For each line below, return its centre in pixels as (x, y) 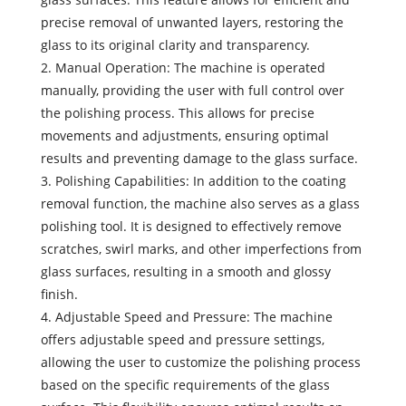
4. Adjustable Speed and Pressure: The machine (187, 317)
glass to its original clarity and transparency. (176, 45)
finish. (60, 295)
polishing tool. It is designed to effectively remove (192, 227)
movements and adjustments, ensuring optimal (185, 136)
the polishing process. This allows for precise (178, 113)
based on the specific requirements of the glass (186, 385)
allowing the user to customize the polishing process (201, 362)
